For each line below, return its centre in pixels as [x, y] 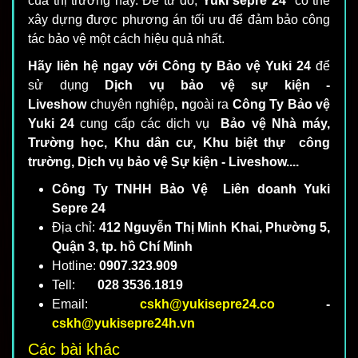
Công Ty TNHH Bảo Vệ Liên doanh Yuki [191, 189]
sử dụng [66, 86]
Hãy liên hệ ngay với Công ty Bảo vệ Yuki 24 [169, 66]
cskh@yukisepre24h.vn [123, 324]
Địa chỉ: [76, 228]
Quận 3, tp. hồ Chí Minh [122, 247]
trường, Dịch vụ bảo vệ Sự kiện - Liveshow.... [163, 162]
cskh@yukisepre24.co [207, 304]
